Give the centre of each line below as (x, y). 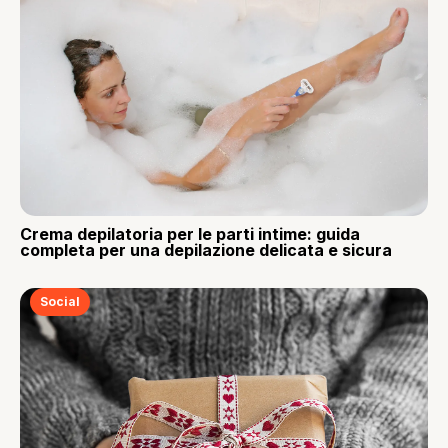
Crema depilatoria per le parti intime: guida (190, 234)
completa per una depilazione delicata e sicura (206, 250)
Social (60, 302)
